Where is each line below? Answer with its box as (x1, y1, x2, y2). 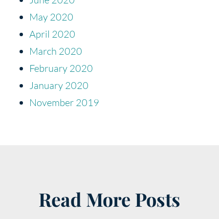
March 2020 (29, 44, 82, 57)
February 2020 (29, 62, 93, 74)
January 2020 (29, 79, 88, 91)
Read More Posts (39, 186, 180, 212)
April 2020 (29, 27, 75, 40)
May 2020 (29, 10, 73, 23)
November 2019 (29, 96, 99, 109)
